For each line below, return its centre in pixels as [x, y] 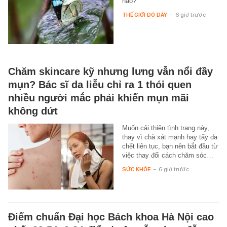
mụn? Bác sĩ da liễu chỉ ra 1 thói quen [100, 84]
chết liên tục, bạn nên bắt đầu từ [170, 146]
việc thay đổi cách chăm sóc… [167, 155]
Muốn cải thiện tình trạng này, [165, 128]
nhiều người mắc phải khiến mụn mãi [99, 98]
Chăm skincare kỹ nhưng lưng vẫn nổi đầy [110, 71]
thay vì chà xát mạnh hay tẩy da [169, 137]
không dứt [33, 111]
